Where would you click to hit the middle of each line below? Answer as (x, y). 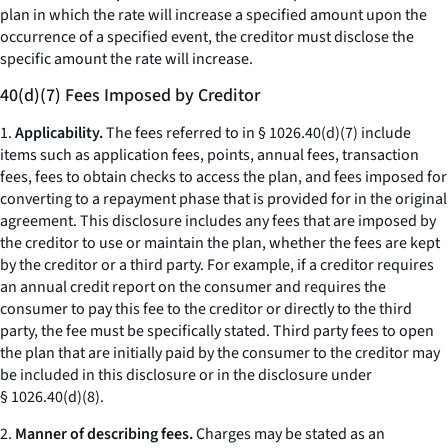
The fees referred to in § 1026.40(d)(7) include (257, 133)
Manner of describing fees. (104, 434)
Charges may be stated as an (289, 434)
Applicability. (59, 133)
